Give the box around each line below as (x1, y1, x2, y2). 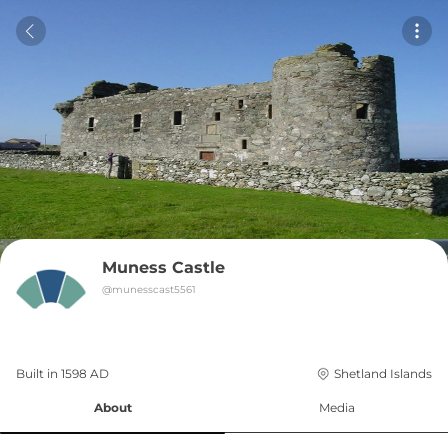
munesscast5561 (112, 283, 196, 296)
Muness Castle (102, 258, 225, 277)
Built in (16, 366, 61, 381)
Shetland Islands (334, 366, 432, 381)
